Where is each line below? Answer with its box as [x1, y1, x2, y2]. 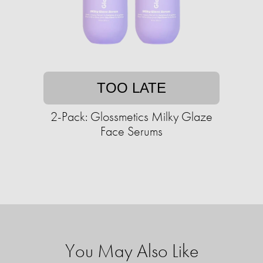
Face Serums [100, 123, 163, 140]
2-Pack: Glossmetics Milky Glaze [50, 108, 213, 126]
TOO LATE [97, 80, 166, 96]
